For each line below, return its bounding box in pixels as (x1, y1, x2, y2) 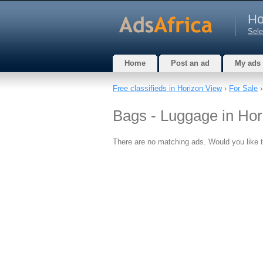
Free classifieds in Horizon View (113, 84, 222, 93)
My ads (235, 59, 261, 68)
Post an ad (171, 59, 210, 68)
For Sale (229, 84, 258, 93)
